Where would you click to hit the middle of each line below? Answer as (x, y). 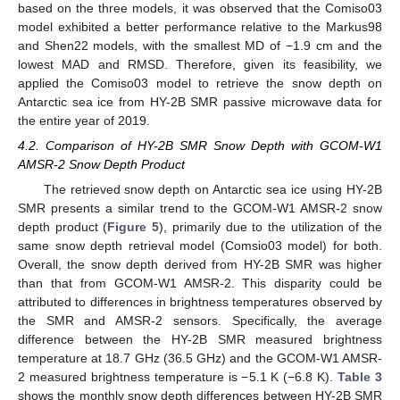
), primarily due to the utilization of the (271, 226)
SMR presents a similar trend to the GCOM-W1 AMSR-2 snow (200, 208)
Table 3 (360, 376)
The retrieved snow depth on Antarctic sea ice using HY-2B (212, 189)
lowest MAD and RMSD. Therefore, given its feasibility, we (200, 64)
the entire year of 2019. (84, 120)
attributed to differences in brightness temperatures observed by (200, 301)
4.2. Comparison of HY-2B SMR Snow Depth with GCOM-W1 (200, 145)
